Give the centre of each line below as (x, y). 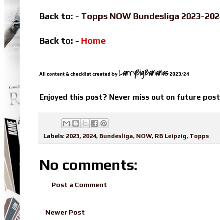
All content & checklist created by (79, 74)
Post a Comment (79, 184)
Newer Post (65, 212)
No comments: (88, 165)
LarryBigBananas (143, 73)
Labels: (55, 136)
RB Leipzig (171, 136)
